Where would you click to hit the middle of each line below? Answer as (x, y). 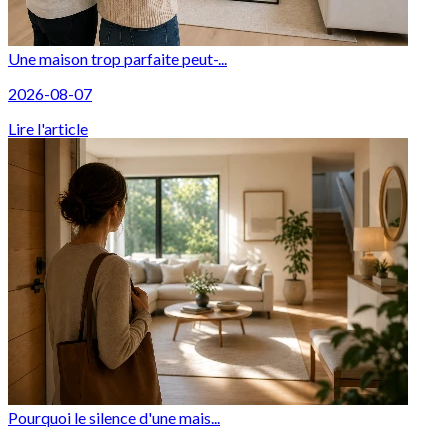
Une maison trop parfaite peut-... (117, 58)
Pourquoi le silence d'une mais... (114, 417)
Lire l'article (48, 128)
